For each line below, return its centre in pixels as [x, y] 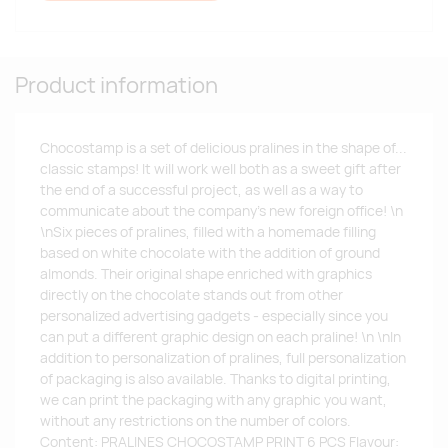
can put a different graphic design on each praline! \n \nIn [220, 336]
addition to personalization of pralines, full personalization [223, 357]
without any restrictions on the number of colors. [195, 420]
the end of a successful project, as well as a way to [201, 189]
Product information [116, 84]
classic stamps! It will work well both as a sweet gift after [220, 168]
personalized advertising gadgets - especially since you [214, 315]
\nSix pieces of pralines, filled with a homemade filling [208, 231]
